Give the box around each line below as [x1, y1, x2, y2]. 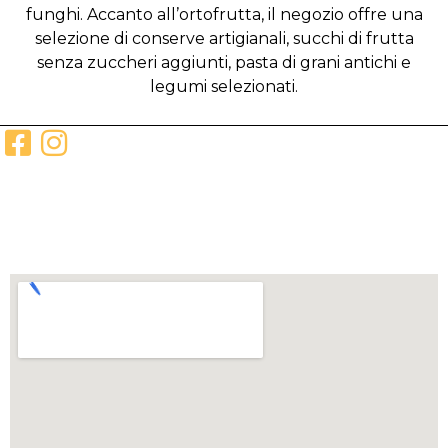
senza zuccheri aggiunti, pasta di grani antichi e [37, 52, 411, 72]
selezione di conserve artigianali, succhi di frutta [34, 28, 414, 48]
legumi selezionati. [150, 76, 298, 96]
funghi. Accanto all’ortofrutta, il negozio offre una [25, 4, 423, 24]
